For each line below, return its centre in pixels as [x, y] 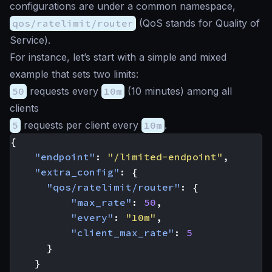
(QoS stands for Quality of [198, 23]
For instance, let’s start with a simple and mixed [118, 57]
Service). [30, 40]
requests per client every [81, 125]
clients [24, 108]
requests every [64, 91]
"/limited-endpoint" [165, 157]
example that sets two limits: [74, 74]
